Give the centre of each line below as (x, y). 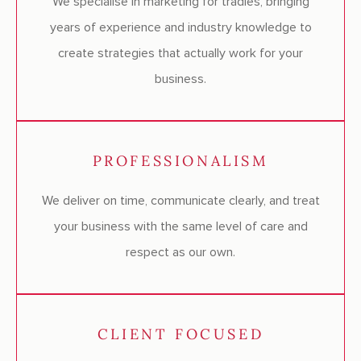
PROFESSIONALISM (180, 161)
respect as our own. (180, 253)
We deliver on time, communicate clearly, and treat (180, 201)
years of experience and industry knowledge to (180, 28)
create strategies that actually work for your (180, 54)
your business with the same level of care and (180, 227)
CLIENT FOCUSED (180, 334)
